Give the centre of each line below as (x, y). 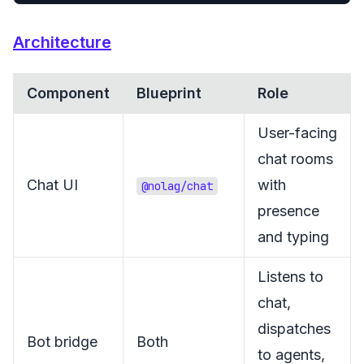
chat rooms (295, 159)
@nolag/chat (177, 186)
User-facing (297, 133)
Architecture (62, 42)
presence (288, 211)
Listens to (290, 277)
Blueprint (169, 93)
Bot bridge (62, 342)
